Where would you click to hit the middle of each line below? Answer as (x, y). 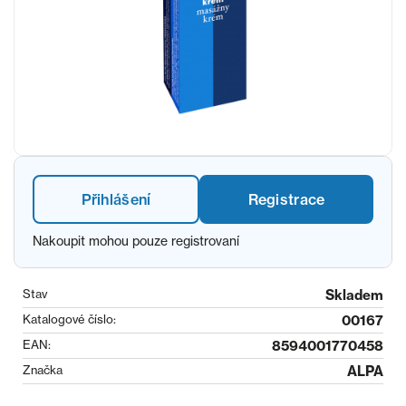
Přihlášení (116, 199)
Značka (43, 370)
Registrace (286, 199)
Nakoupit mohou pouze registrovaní (136, 241)
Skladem (354, 295)
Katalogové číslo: (69, 319)
